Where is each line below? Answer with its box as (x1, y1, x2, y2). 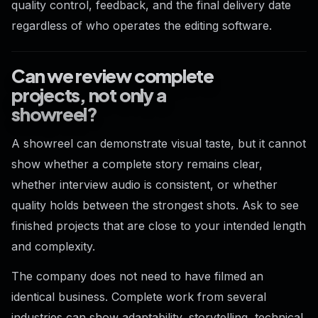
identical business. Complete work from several (11, 290, 266, 305)
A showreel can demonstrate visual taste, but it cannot (11, 136, 306, 151)
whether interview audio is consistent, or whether (11, 177, 278, 192)
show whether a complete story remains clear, (11, 157, 263, 172)
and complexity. (11, 239, 95, 254)
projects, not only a (11, 82, 166, 106)
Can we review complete (11, 63, 214, 87)
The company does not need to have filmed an (11, 269, 263, 284)
